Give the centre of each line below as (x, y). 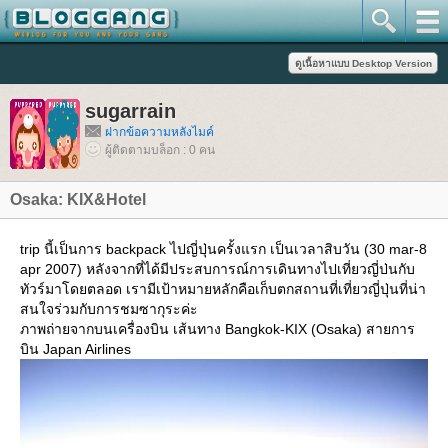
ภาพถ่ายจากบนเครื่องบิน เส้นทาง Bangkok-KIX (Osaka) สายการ (217, 329)
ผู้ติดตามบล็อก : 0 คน (160, 150)
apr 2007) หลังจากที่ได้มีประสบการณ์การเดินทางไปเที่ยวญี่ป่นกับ (217, 269)
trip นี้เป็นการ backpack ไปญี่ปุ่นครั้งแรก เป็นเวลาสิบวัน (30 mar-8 (223, 249)
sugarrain (130, 111)
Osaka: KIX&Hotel (78, 199)
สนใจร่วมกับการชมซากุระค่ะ (109, 309)
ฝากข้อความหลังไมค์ (159, 132)
